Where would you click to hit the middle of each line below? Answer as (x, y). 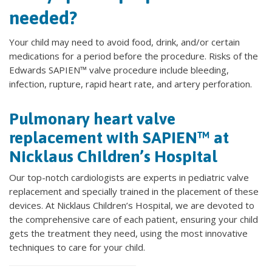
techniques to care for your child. (77, 247)
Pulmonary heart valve (92, 119)
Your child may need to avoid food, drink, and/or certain (124, 42)
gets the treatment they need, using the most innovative (128, 233)
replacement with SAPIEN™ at (119, 138)
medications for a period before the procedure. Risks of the (134, 56)
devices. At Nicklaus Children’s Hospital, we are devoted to (132, 205)
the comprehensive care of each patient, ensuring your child (134, 219)
